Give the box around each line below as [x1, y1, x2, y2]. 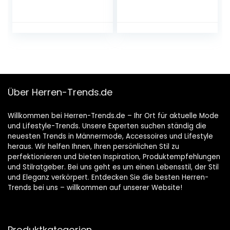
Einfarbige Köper [125, 4, 193, 16]
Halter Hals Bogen [20, 4, 92, 16]
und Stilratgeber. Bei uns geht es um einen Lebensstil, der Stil [8, 162, 219, 172]
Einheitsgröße [20, 24, 76, 36]
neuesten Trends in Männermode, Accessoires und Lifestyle [8, 131, 213, 142]
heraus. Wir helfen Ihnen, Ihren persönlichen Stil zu [8, 142, 179, 152]
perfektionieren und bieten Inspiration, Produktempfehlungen [8, 152, 220, 162]
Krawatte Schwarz [20, 14, 95, 26]
